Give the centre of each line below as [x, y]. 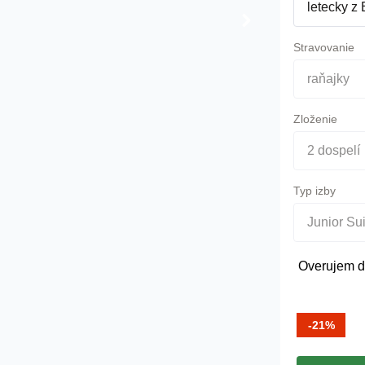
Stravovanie [324, 47]
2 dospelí [334, 150]
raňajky [328, 79]
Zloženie [315, 119]
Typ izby [314, 191]
